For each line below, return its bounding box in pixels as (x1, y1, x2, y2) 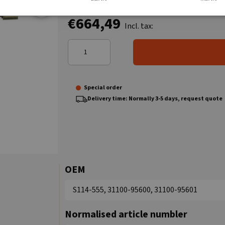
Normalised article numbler (65, 207, 188, 221)
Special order (84, 83, 123, 92)
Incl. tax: (125, 21, 154, 32)
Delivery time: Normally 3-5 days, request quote (87, 94, 222, 103)
